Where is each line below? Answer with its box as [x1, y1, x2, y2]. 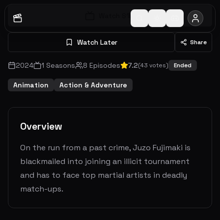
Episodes [87, 61, 120, 70]
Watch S [98, 11, 126, 20]
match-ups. [20, 184, 63, 194]
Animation [13, 81, 49, 89]
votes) [148, 61, 168, 69]
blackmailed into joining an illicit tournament [20, 156, 190, 166]
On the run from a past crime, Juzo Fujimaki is [20, 142, 191, 153]
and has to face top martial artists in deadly [20, 170, 187, 180]
